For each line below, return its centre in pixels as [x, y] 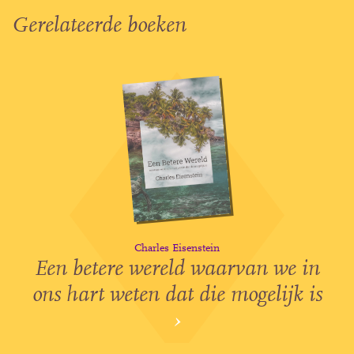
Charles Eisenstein [177, 249]
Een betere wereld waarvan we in [177, 270]
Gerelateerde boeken [99, 26]
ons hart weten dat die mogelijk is [177, 296]
